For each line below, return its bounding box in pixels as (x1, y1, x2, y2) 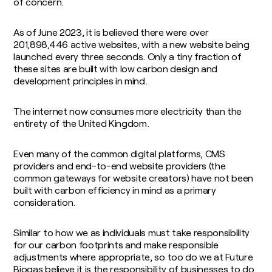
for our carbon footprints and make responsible (13, 239, 219, 250)
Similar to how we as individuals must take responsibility (13, 226, 250, 238)
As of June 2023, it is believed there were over (13, 26, 209, 38)
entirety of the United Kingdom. (13, 117, 149, 129)
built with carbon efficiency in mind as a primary (13, 184, 216, 195)
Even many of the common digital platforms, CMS (13, 148, 225, 159)
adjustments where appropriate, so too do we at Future (13, 251, 253, 262)
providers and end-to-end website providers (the (13, 160, 226, 171)
